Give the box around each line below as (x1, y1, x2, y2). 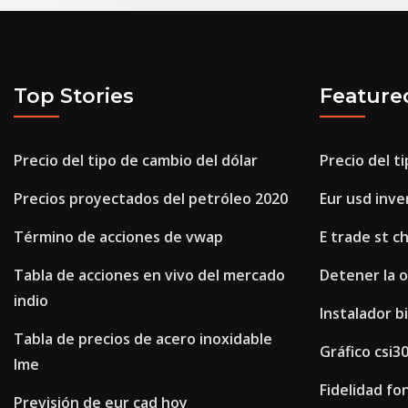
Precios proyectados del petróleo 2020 (14, 189, 288, 209)
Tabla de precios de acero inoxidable (14, 329, 272, 350)
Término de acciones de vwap (14, 227, 223, 248)
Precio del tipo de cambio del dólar (14, 150, 258, 171)
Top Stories (14, 83, 134, 108)
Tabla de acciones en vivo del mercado (14, 265, 285, 286)
